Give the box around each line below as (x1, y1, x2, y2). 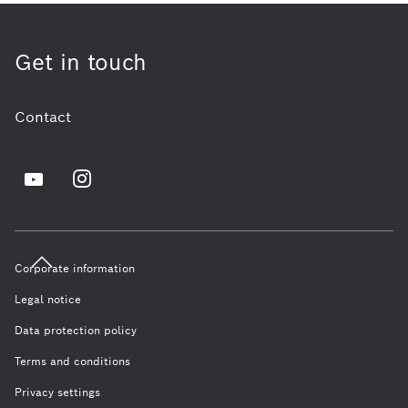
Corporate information (15, 261, 135, 275)
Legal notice (15, 292, 81, 306)
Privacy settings (15, 385, 100, 399)
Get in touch (15, 48, 147, 76)
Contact (15, 107, 71, 127)
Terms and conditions (15, 354, 130, 368)
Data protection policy (15, 323, 137, 337)
